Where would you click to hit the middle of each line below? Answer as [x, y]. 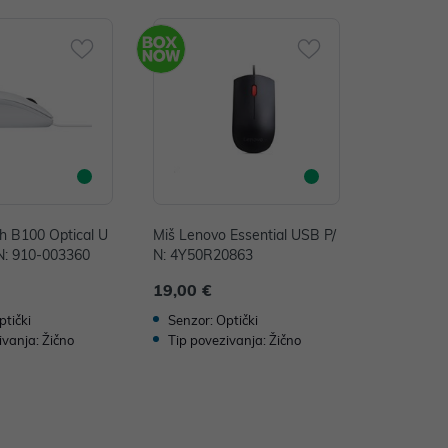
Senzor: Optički [213, 320]
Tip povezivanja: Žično [234, 340]
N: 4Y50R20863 [203, 255]
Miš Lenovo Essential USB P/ [244, 235]
